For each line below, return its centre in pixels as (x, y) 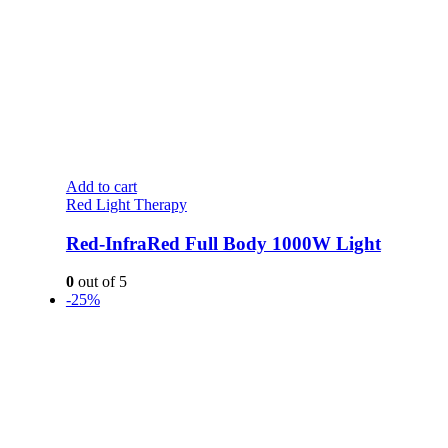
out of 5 (100, 282)
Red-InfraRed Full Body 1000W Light (223, 243)
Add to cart (101, 186)
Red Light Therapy (126, 204)
